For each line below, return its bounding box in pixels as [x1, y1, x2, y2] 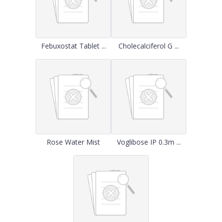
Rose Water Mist [47, 137, 100, 147]
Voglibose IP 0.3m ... [116, 137, 181, 147]
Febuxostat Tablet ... [41, 41, 106, 51]
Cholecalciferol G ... [118, 41, 179, 51]
